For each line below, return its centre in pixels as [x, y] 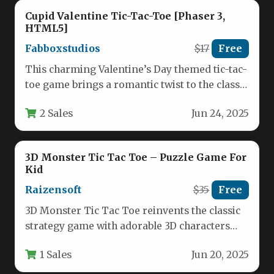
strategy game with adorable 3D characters [128, 226]
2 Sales [57, 113]
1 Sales [56, 255]
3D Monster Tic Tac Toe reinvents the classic [133, 210]
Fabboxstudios [63, 48]
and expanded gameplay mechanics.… [116, 241]
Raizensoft [53, 189]
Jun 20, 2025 [220, 255]
